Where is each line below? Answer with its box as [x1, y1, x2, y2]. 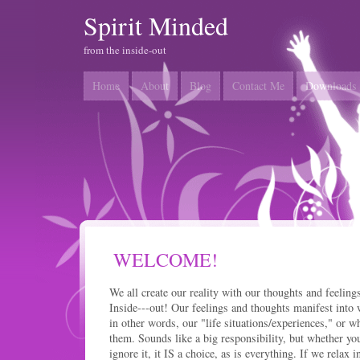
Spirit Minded [84, 8, 228, 43]
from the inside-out [84, 43, 166, 57]
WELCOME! [113, 247, 218, 272]
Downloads [305, 78, 356, 94]
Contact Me [232, 78, 284, 94]
